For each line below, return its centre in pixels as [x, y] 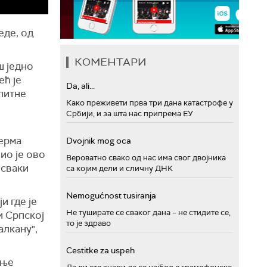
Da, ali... [80, 86]
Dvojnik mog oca [99, 140]
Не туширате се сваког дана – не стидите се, [148, 212]
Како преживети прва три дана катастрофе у [150, 103]
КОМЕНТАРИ [111, 62]
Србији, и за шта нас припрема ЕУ [130, 113]
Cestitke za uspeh [100, 250]
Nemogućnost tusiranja [111, 195]
